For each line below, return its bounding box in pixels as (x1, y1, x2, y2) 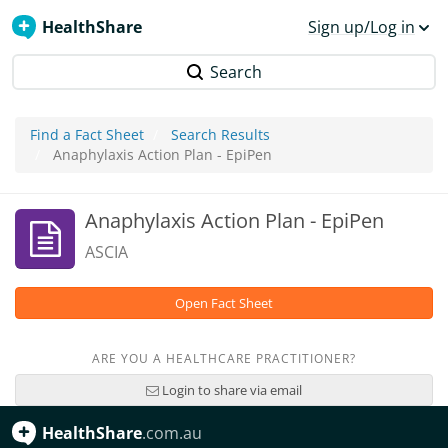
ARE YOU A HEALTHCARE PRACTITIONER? (92, 350, 356, 367)
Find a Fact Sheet (30, 125, 144, 144)
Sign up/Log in (308, 16, 415, 38)
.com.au (142, 422, 202, 444)
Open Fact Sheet (175, 294, 273, 312)
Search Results (171, 125, 270, 144)
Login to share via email (159, 381, 302, 399)
